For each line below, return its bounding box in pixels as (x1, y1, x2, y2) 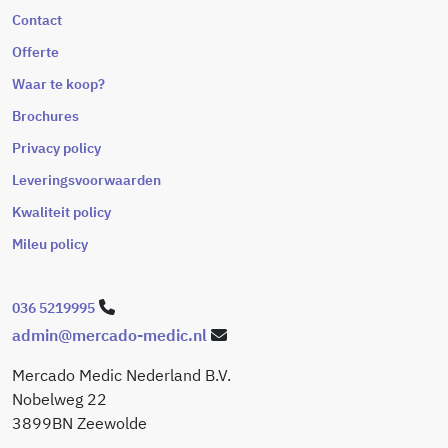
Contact (12, 10, 62, 29)
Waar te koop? (12, 74, 105, 93)
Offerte (12, 42, 59, 61)
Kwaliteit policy (12, 202, 111, 221)
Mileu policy (12, 234, 88, 253)
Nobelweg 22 (12, 388, 107, 409)
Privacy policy (12, 138, 101, 157)
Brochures (12, 106, 79, 125)
